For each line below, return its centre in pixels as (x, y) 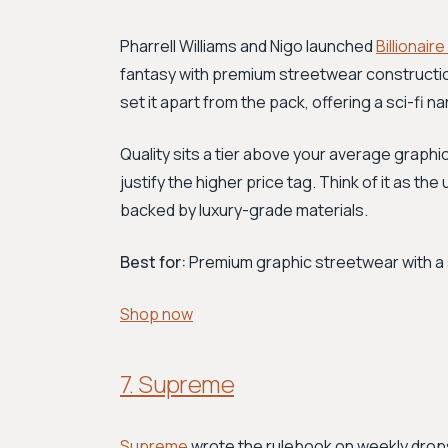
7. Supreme (177, 383)
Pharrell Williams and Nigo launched (248, 46)
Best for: (153, 262)
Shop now (156, 314)
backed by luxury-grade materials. (244, 210)
